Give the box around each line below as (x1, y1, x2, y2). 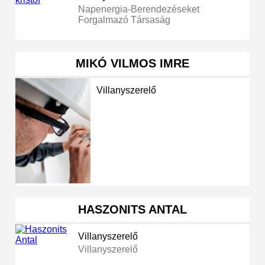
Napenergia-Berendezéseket (78, 4, 200, 15)
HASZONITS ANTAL (78, 203, 187, 216)
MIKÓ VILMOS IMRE (76, 57, 189, 70)
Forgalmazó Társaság (78, 15, 171, 25)
